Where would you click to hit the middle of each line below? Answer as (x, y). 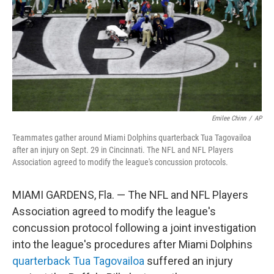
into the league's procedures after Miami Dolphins (132, 244)
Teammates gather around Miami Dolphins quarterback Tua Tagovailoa (132, 138)
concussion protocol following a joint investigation (134, 228)
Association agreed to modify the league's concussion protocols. (120, 162)
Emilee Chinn (229, 118)
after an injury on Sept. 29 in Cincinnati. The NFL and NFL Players (123, 150)
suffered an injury (189, 261)
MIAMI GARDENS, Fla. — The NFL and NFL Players (130, 195)
